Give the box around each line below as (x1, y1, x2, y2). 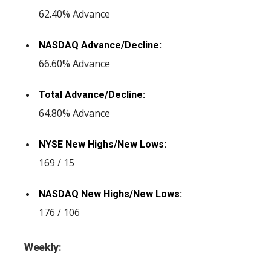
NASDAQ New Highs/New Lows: (39, 188, 182, 200)
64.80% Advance (39, 106, 110, 120)
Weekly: (24, 241, 62, 253)
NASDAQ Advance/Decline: (39, 39, 162, 51)
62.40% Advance (39, 7, 110, 21)
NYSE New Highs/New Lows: (39, 139, 166, 150)
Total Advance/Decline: (39, 89, 145, 100)
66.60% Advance (39, 57, 110, 70)
